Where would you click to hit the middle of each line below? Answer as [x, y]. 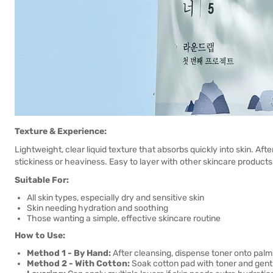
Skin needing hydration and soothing [97, 208]
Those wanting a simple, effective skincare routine [124, 218]
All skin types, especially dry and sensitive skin [115, 198]
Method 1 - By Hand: [69, 253]
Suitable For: [42, 180]
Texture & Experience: [61, 131]
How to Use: [40, 236]
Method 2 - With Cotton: [78, 264]
